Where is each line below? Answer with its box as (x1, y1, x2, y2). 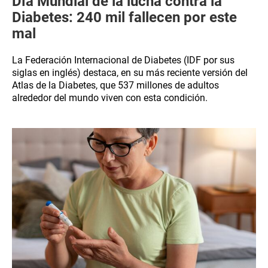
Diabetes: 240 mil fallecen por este (12, 9, 237, 26)
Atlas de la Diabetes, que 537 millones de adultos (12, 80, 219, 91)
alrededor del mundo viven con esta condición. (12, 92, 208, 103)
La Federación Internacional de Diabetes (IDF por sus (12, 54, 234, 66)
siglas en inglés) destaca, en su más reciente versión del (12, 67, 248, 78)
